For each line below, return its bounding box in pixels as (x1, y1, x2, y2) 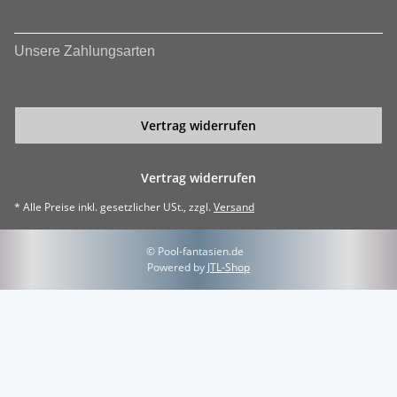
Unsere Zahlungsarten (14, 43, 155, 58)
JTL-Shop (207, 259, 250, 275)
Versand (214, 198, 254, 214)
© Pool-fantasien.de (146, 243, 244, 259)
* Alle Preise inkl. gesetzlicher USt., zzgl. (14, 198, 214, 214)
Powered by (147, 259, 207, 275)
